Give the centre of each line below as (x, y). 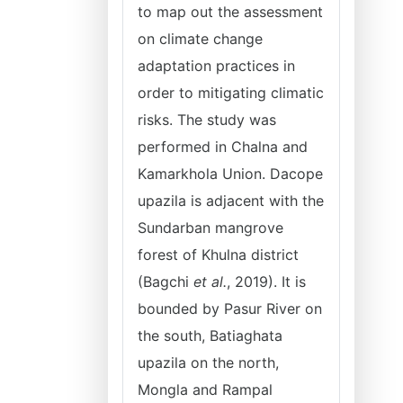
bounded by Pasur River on (230, 309)
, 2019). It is (266, 282)
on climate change (200, 39)
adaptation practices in (216, 66)
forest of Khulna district (218, 255)
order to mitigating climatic (231, 93)
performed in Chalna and (223, 147)
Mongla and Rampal (205, 390)
